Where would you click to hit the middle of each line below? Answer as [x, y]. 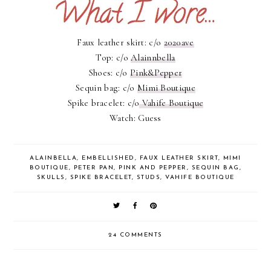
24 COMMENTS [135, 235]
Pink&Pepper [156, 72]
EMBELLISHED [108, 158]
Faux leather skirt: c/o [120, 42]
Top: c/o [113, 57]
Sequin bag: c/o [106, 87]
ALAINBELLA [54, 158]
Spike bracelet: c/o [103, 103]
